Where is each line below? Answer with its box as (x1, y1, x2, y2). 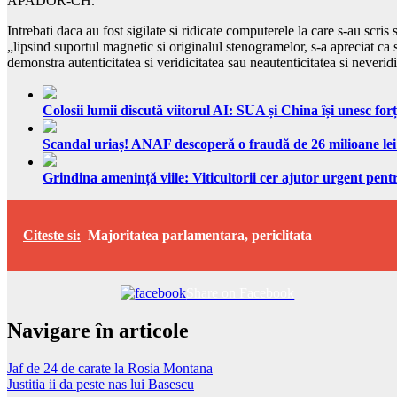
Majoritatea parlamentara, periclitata (88, 227, 312, 243)
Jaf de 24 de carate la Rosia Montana (7, 360, 213, 376)
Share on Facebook (186, 284, 295, 300)
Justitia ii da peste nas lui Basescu (7, 376, 194, 392)
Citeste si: (23, 227, 81, 243)
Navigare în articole (7, 318, 189, 342)
